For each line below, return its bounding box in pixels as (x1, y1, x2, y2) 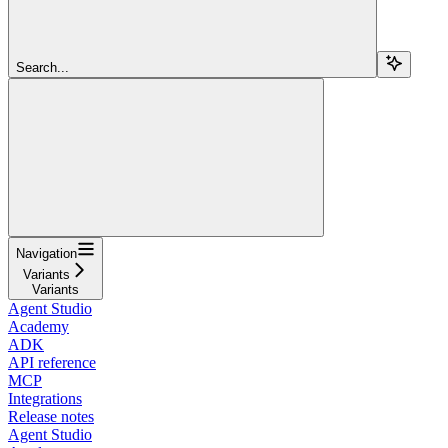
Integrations (8, 389, 82, 407)
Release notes (8, 407, 94, 425)
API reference (8, 353, 96, 371)
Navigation (16, 245, 77, 261)
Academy (8, 317, 69, 335)
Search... (16, 59, 69, 75)
